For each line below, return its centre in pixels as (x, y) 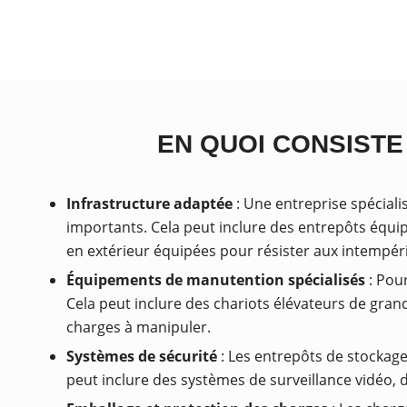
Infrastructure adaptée (149, 203)
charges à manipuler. (139, 327)
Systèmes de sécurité (142, 356)
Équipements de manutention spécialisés (216, 280)
